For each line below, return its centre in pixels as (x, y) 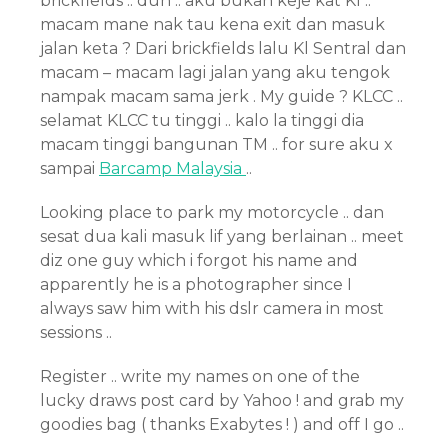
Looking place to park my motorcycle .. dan (212, 212)
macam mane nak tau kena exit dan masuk (212, 24)
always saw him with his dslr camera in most (212, 308)
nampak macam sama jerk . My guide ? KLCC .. (221, 96)
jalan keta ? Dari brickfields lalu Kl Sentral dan (223, 48)
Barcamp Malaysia (172, 168)
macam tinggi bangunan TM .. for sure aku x (216, 144)
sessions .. (76, 332)
